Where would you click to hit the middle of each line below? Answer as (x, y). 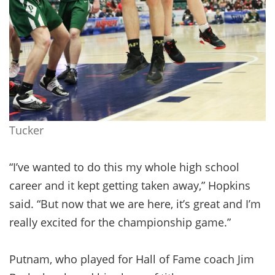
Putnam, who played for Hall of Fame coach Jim (132, 259)
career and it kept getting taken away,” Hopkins (130, 185)
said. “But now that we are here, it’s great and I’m (135, 203)
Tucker (26, 130)
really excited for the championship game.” (120, 222)
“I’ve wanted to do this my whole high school (124, 167)
